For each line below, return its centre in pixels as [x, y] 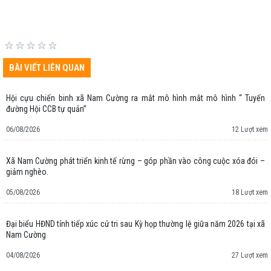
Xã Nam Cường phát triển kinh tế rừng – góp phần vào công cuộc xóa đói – [135, 161]
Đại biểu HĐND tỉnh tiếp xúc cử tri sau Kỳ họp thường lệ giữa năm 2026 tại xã [135, 224]
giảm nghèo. [27, 172]
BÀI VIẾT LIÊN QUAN [47, 68]
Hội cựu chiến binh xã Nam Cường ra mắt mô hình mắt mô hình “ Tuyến [135, 98]
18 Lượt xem [250, 193]
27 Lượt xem [250, 256]
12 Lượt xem [250, 130]
